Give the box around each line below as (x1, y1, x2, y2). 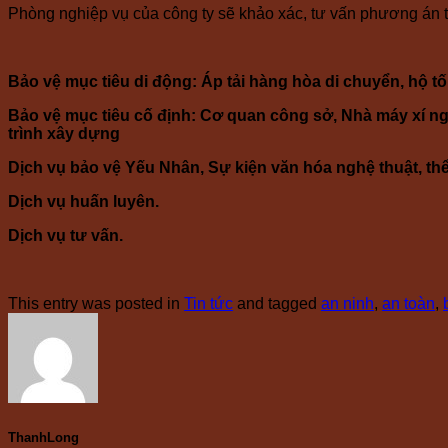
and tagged (233, 295, 321, 313)
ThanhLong (8, 429, 79, 445)
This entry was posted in (8, 295, 184, 313)
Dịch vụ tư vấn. (8, 227, 123, 245)
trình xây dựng (8, 125, 120, 143)
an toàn (382, 295, 435, 313)
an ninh (321, 295, 374, 313)
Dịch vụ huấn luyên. (8, 193, 159, 211)
